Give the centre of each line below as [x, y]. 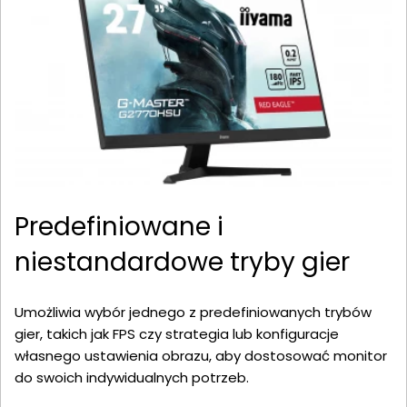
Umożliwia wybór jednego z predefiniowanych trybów [193, 313]
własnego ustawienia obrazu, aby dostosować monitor [201, 356]
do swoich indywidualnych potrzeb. [132, 378]
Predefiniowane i [119, 227]
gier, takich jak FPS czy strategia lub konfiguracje [177, 334]
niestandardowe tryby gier [182, 263]
